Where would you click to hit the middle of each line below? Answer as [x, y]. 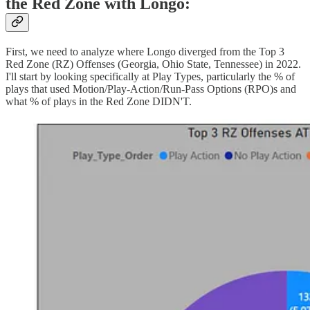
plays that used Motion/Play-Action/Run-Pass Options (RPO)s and [151, 89]
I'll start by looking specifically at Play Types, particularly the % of [150, 76]
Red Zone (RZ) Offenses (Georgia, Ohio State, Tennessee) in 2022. [153, 64]
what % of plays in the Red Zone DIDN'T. [99, 101]
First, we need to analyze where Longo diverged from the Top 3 [145, 51]
